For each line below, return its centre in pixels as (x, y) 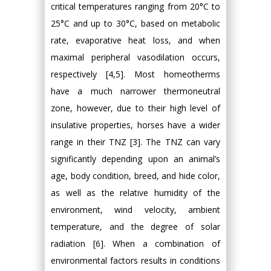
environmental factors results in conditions (135, 260)
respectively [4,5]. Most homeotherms (135, 74)
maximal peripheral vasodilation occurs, (135, 57)
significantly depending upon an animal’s (135, 159)
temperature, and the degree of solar (135, 227)
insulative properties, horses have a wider (135, 125)
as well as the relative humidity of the (135, 193)
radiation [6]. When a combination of (135, 243)
